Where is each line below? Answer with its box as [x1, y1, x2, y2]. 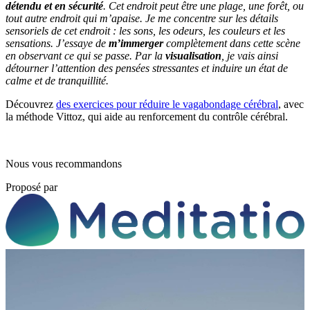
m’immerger [109, 37, 166, 49]
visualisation [165, 49, 221, 62]
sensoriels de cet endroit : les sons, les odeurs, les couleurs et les [6, 24, 285, 37]
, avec [278, 98, 304, 110]
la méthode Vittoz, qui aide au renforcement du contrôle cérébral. [6, 110, 288, 122]
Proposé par [6, 181, 57, 193]
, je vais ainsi [221, 49, 278, 62]
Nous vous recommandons [6, 157, 122, 170]
